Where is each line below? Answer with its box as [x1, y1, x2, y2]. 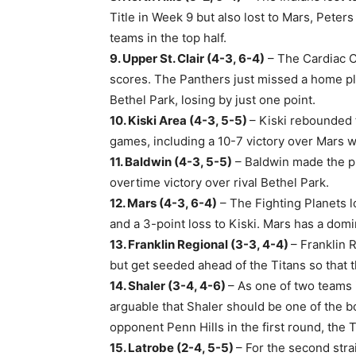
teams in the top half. [110, 30, 226, 45]
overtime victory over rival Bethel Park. [110, 175, 329, 190]
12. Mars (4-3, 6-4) [110, 195, 217, 211]
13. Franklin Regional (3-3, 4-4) [110, 237, 291, 252]
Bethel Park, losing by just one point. [110, 92, 315, 107]
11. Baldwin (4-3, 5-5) [110, 154, 232, 169]
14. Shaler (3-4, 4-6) [110, 278, 228, 293]
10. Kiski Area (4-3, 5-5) [110, 113, 250, 128]
